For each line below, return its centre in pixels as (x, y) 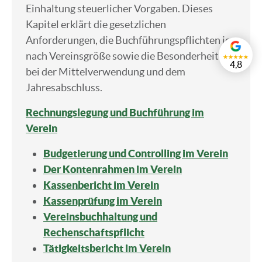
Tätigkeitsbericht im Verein (107, 249)
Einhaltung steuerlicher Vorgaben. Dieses (119, 9)
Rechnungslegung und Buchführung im (115, 113)
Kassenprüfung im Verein (103, 201)
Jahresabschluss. (64, 88)
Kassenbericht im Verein (101, 185)
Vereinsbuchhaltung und (100, 217)
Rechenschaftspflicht (94, 233)
